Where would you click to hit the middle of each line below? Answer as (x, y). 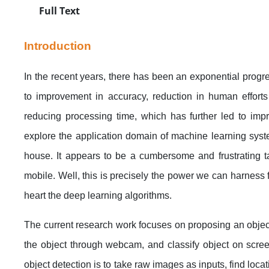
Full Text (58, 11)
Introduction (58, 46)
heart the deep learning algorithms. (98, 195)
